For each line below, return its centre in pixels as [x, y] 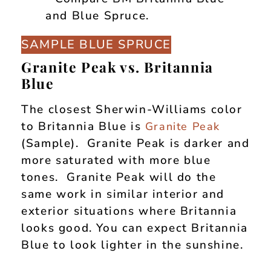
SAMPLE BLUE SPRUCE [96, 44]
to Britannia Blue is [83, 126]
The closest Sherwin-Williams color [132, 109]
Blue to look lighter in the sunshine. [132, 245]
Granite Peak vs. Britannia [117, 67]
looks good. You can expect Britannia [135, 228]
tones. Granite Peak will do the [119, 177]
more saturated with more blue [116, 160]
